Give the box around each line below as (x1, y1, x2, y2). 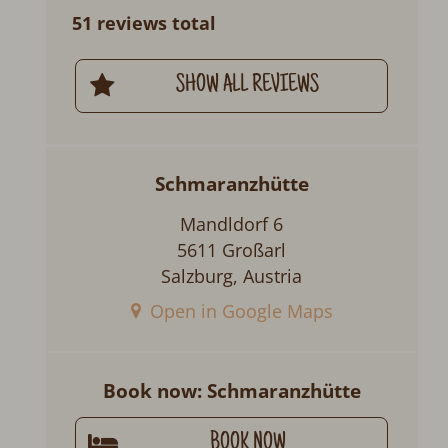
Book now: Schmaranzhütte (102, 376, 361, 404)
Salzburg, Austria (161, 263, 303, 288)
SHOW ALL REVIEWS (176, 72, 320, 100)
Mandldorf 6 (180, 211, 284, 236)
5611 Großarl (177, 237, 287, 262)
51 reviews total (72, 11, 217, 36)
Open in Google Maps (149, 299, 333, 324)
